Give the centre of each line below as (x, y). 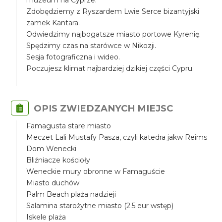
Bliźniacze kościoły (58, 160)
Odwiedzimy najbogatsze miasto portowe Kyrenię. (114, 34)
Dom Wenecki (52, 149)
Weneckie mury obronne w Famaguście (96, 171)
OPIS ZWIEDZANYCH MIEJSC (104, 108)
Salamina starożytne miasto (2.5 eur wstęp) (100, 206)
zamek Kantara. (53, 23)
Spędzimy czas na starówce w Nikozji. (91, 46)
